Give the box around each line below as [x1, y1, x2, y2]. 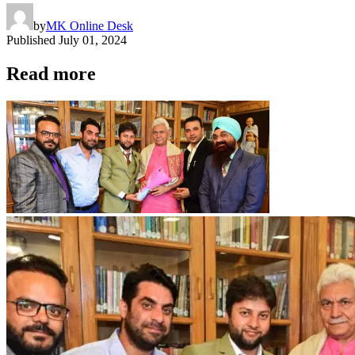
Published [6, 32, 55, 47]
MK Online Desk [46, 18, 133, 32]
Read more [6, 63, 96, 84]
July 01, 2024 [59, 32, 127, 47]
